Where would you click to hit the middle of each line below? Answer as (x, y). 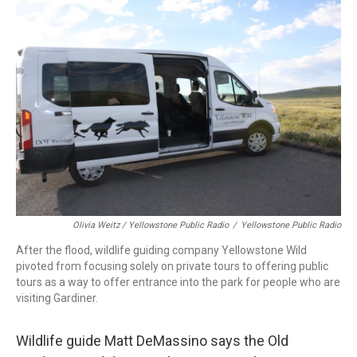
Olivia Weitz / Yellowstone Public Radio (151, 225)
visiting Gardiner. (57, 298)
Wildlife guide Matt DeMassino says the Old (152, 341)
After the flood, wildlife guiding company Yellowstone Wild (161, 250)
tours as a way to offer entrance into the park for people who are (178, 282)
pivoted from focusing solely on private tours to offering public (172, 266)
